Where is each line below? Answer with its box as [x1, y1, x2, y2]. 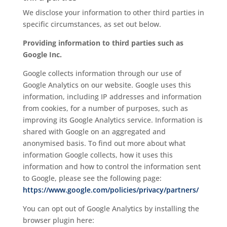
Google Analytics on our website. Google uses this [22, 80, 191, 90]
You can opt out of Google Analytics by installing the [22, 204, 199, 213]
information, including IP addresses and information [22, 92, 202, 101]
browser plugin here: [22, 215, 94, 225]
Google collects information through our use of [22, 68, 181, 78]
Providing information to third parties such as [22, 38, 183, 48]
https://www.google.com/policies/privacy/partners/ [22, 185, 199, 195]
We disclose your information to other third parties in [22, 8, 204, 17]
